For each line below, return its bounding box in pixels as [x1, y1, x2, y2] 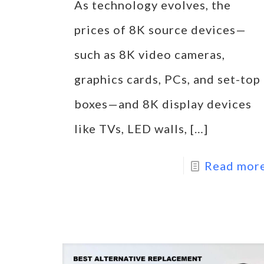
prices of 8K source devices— [74, 22, 246, 37]
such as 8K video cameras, [74, 47, 225, 61]
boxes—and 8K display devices [74, 96, 252, 111]
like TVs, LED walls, [74, 121, 187, 136]
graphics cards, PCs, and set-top [74, 71, 260, 86]
